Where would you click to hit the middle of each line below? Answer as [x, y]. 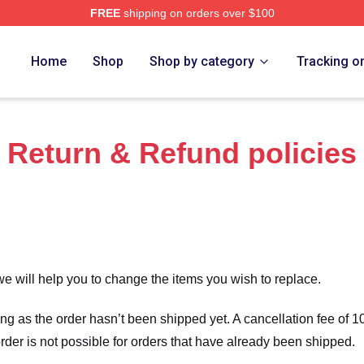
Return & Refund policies [182, 153]
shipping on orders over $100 [197, 13]
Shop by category [202, 61]
